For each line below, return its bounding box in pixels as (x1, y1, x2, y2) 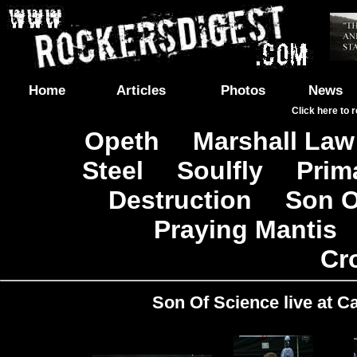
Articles (116, 82, 166, 98)
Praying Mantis (154, 215, 337, 244)
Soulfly (176, 156, 263, 185)
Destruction (108, 186, 252, 214)
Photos (221, 82, 265, 98)
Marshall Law (193, 127, 355, 155)
